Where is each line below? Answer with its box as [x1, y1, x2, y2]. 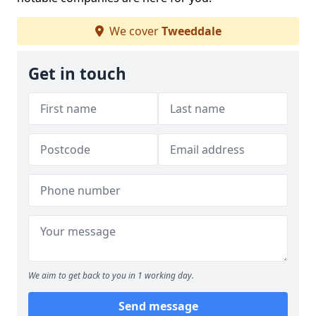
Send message [118, 298, 198, 314]
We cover [106, 23, 162, 39]
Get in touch [28, 63, 126, 85]
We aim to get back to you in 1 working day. [28, 269, 194, 281]
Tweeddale [161, 23, 221, 39]
